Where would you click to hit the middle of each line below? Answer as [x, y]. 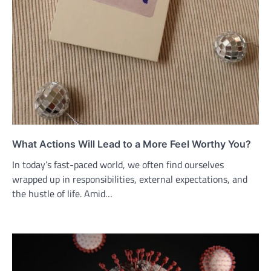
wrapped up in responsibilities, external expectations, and [130, 179]
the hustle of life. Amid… [62, 194]
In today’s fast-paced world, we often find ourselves [118, 165]
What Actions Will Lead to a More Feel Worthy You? [132, 144]
